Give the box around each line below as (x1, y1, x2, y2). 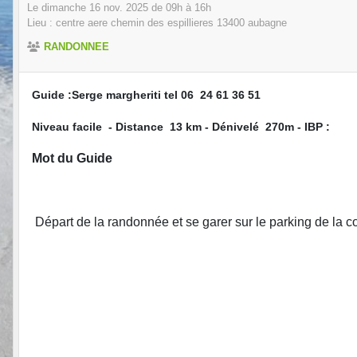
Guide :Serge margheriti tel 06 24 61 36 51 (32, 88, 261, 102)
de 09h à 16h (148, 2, 211, 14)
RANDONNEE (44, 41, 109, 53)
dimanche (41, 2, 89, 14)
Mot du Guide (32, 151, 112, 166)
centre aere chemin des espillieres (56, 17, 214, 29)
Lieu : (27, 17, 56, 29)
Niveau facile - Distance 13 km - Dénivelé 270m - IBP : (32, 120, 333, 134)
